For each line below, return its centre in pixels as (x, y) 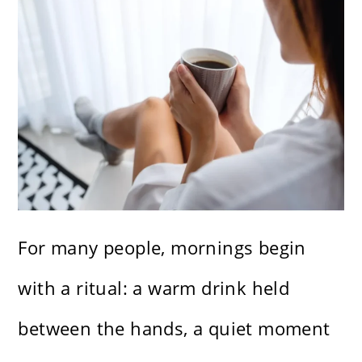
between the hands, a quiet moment (174, 328)
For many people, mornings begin (162, 248)
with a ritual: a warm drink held (154, 288)
